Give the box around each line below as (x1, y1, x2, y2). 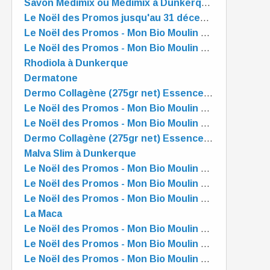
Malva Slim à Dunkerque (24, 148, 136, 159)
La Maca (24, 209, 62, 219)
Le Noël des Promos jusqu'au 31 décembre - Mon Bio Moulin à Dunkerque (200, 13, 209, 23)
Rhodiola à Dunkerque (24, 58, 128, 68)
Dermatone (24, 73, 78, 83)
